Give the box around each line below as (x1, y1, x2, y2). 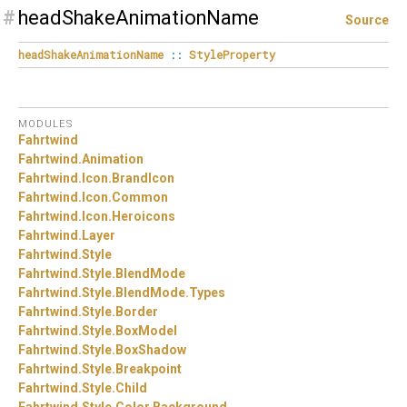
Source (345, 13, 389, 27)
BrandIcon (112, 170, 174, 185)
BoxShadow (115, 342, 186, 357)
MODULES (18, 118, 73, 131)
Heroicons (112, 208, 175, 223)
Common (112, 189, 168, 204)
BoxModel (115, 323, 177, 338)
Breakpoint (115, 361, 182, 376)
